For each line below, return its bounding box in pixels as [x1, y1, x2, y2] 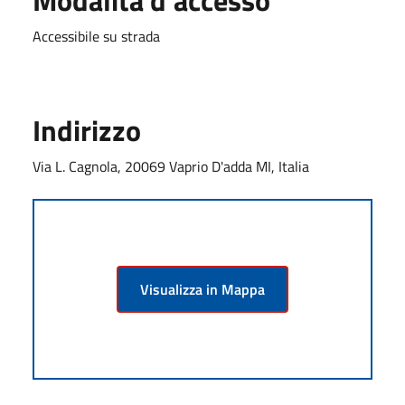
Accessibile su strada [33, 24, 160, 47]
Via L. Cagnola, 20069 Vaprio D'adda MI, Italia [33, 155, 309, 177]
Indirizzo [33, 108, 141, 152]
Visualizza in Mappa [140, 278, 265, 300]
